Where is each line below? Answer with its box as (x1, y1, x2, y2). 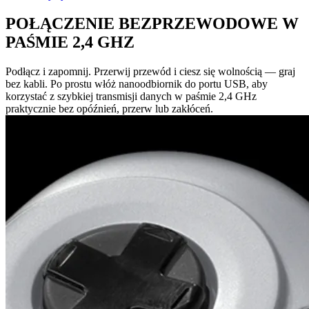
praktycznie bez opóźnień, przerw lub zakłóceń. (6, 103, 213, 115)
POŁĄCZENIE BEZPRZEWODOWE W (6, 14, 299, 33)
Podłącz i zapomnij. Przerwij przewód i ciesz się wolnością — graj (6, 66, 295, 78)
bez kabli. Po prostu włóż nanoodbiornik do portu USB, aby (6, 78, 268, 90)
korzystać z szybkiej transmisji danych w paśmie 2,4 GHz (6, 90, 257, 103)
